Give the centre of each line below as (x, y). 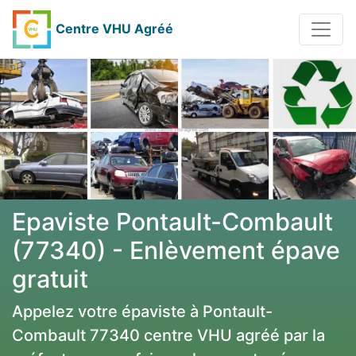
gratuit (50, 279)
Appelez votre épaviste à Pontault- (142, 312)
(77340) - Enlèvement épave (176, 251)
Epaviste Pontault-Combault (172, 222)
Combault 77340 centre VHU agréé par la (168, 336)
